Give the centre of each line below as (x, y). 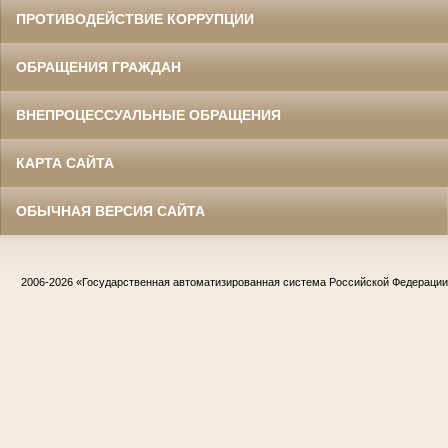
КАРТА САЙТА (65, 162)
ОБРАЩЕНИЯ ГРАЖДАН (98, 66)
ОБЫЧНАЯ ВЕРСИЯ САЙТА (110, 210)
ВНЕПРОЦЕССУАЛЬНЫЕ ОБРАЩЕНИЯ (148, 114)
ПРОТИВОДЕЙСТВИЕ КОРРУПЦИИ (135, 18)
